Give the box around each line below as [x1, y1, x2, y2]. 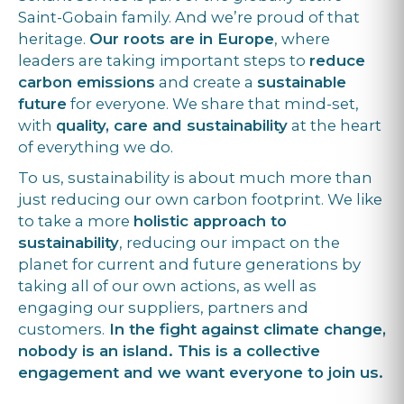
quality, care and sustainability [56, 116, 288, 135]
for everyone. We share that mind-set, [67, 95, 359, 114]
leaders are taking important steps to [18, 51, 309, 70]
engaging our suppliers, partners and [18, 298, 308, 317]
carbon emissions [18, 73, 155, 92]
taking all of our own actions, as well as [18, 277, 317, 296]
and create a [155, 73, 257, 92]
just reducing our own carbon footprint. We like [18, 190, 382, 209]
